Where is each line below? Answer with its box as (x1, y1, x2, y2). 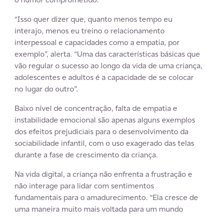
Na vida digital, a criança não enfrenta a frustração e (15, 169, 192, 179)
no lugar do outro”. (15, 84, 78, 94)
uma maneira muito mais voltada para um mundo (15, 204, 183, 214)
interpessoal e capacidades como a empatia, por (15, 37, 180, 47)
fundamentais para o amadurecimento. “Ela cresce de (15, 192, 198, 202)
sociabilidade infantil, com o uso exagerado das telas (15, 138, 194, 148)
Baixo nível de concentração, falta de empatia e (15, 103, 177, 113)
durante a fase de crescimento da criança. (15, 150, 158, 160)
